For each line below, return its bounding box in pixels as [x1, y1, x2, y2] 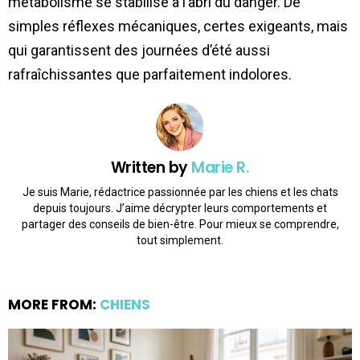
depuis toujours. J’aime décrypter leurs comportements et [33, 202, 327, 215]
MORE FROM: [8, 295, 100, 315]
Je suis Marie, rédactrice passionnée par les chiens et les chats [22, 186, 338, 199]
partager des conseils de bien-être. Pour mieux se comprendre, [21, 218, 339, 231]
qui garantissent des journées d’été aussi [8, 41, 270, 59]
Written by [110, 156, 192, 178]
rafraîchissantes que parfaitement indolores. [8, 65, 292, 83]
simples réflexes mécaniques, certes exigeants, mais [8, 17, 348, 35]
